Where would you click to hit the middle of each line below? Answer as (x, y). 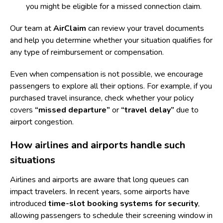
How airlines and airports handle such (98, 145)
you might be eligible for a (71, 6)
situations (33, 160)
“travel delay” (148, 110)
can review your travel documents (145, 28)
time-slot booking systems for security (123, 204)
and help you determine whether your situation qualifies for (111, 40)
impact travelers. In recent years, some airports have (100, 192)
